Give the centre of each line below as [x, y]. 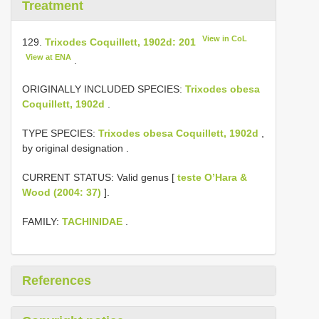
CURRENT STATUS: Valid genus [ [100, 178]
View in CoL [225, 38]
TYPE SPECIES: [60, 134]
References [57, 281]
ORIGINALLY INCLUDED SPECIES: [104, 89]
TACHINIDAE [92, 222]
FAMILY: [42, 222]
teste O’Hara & [212, 178]
